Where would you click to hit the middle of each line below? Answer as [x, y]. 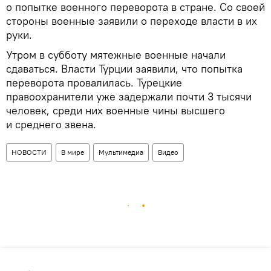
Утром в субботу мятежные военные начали [116, 55]
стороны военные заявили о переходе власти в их [132, 21]
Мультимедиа [121, 152]
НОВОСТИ [29, 152]
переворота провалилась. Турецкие [94, 83]
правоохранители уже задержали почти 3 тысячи [129, 96]
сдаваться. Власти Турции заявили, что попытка [124, 69]
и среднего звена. [51, 124]
